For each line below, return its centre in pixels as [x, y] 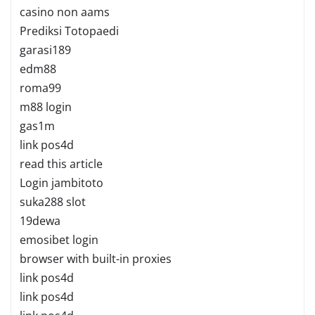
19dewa [40, 220]
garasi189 [45, 50]
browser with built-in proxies [96, 258]
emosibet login [59, 239]
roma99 [40, 88]
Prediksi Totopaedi [69, 31]
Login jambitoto [62, 182]
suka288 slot [53, 201]
